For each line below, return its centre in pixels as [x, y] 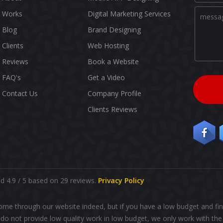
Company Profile [114, 93]
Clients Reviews [112, 109]
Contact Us [20, 93]
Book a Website [113, 61]
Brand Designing [114, 30]
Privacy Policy [121, 180]
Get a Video [106, 77]
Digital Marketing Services [129, 14]
